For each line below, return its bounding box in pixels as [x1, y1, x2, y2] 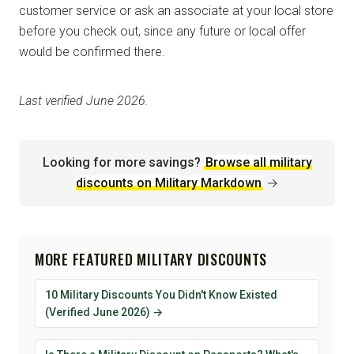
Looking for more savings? [42, 154, 201, 170]
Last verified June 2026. [19, 92, 149, 108]
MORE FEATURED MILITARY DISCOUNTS [35, 248, 268, 269]
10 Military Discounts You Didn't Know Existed [45, 288, 277, 301]
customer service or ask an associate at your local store [19, 2, 333, 18]
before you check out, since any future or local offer [19, 23, 306, 39]
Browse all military [205, 154, 312, 170]
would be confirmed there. [19, 43, 165, 59]
